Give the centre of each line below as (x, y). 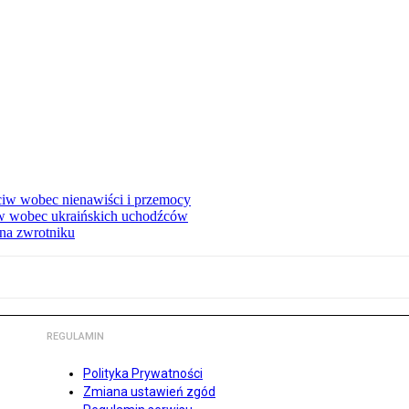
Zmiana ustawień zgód (149, 392)
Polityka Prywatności (143, 374)
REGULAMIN (75, 337)
